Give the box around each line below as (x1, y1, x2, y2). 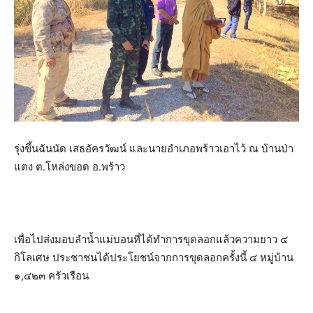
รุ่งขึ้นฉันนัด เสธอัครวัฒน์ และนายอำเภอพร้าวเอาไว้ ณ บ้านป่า (14, 142, 293, 155)
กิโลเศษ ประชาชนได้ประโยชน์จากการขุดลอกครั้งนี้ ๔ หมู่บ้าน (14, 251, 293, 264)
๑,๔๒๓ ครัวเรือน (14, 269, 89, 282)
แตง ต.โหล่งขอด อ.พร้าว (14, 160, 125, 173)
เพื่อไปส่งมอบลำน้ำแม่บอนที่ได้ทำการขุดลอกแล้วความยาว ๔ (14, 233, 288, 246)
